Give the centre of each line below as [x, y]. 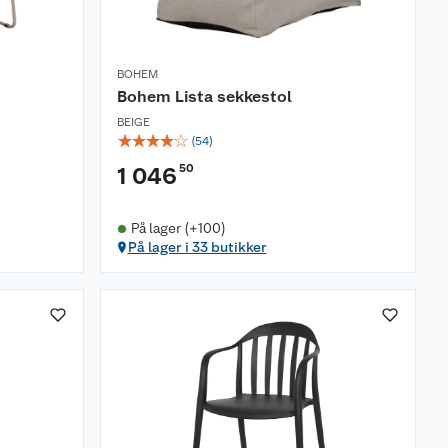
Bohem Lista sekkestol [204, 97]
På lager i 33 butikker [197, 247]
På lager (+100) [178, 228]
